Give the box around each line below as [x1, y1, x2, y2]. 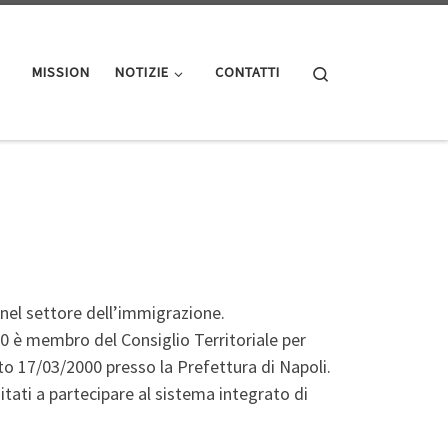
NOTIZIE [114, 63, 169, 82]
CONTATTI [215, 63, 280, 82]
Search [330, 61, 373, 81]
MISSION [31, 63, 90, 82]
